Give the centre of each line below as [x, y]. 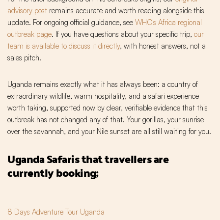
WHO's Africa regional [168, 23]
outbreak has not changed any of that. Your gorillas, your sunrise [106, 120]
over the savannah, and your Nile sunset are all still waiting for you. [109, 132]
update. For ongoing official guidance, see [71, 23]
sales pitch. [24, 58]
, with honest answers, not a [163, 46]
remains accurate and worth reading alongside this [126, 11]
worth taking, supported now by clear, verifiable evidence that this [108, 108]
